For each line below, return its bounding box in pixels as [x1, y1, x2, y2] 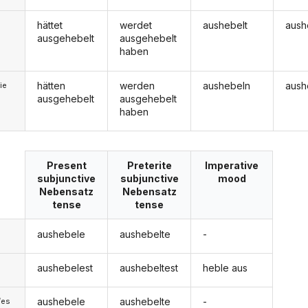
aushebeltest [120, 261, 179, 274]
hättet [36, 19, 63, 32]
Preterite [126, 159, 172, 172]
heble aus [202, 261, 247, 274]
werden [120, 79, 155, 91]
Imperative [205, 159, 259, 172]
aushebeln [202, 79, 250, 91]
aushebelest [36, 261, 93, 274]
